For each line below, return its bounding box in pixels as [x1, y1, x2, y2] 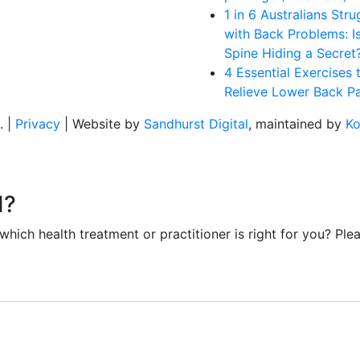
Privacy [15, 116, 60, 132]
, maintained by [248, 116, 346, 132]
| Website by [60, 116, 144, 132]
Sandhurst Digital [144, 116, 248, 132]
